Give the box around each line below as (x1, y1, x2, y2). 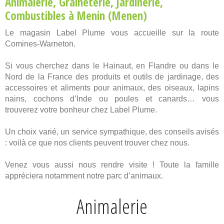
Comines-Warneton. (5, 39, 75, 48)
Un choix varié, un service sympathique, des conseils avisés (5, 127, 219, 136)
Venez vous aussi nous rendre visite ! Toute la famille (5, 160, 219, 169)
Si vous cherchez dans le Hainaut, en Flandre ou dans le (5, 61, 219, 70)
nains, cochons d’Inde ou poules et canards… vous (5, 94, 219, 103)
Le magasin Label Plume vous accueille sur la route (5, 28, 219, 37)
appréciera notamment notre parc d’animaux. (5, 171, 163, 180)
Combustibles (5, 7, 65, 24)
